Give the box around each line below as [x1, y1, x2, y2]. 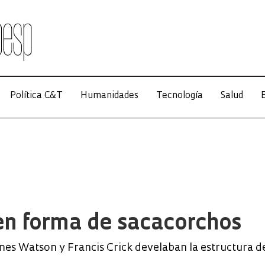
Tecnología [156, 92, 203, 101]
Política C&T [9, 92, 63, 101]
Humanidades [80, 92, 138, 101]
